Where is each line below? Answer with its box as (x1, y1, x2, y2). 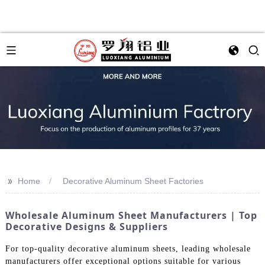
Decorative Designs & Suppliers (5, 220, 168, 233)
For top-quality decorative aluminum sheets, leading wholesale (5, 244, 251, 253)
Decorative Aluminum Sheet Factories (62, 176, 203, 186)
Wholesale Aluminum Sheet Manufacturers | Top (5, 209, 257, 222)
